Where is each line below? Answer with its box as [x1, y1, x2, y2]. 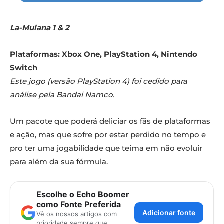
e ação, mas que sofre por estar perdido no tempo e [10, 129, 206, 139]
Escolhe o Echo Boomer [36, 189, 129, 199]
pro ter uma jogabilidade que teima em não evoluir [10, 143, 202, 153]
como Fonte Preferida [36, 199, 121, 209]
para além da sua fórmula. [10, 156, 108, 166]
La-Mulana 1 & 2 [10, 22, 69, 32]
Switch [10, 62, 37, 72]
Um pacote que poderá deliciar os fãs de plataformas [10, 116, 210, 126]
